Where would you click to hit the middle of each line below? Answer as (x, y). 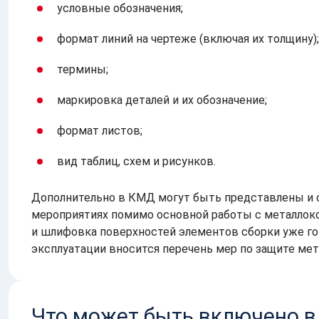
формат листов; (100, 130)
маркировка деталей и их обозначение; (162, 100)
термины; (83, 69)
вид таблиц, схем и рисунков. (136, 161)
